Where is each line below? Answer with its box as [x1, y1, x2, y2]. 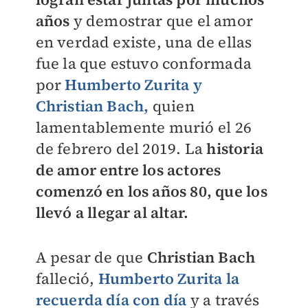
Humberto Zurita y [65, 74, 202, 95]
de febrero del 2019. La [35, 138, 207, 159]
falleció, [35, 268, 98, 289]
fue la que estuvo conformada [35, 53, 252, 74]
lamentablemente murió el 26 [35, 117, 252, 137]
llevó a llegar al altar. [35, 202, 189, 223]
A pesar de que [35, 247, 147, 267]
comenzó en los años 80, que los [35, 181, 267, 201]
